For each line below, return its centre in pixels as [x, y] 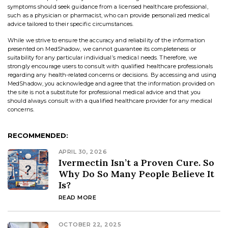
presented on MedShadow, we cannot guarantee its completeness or [102, 49]
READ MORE [77, 198]
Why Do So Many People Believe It [136, 174]
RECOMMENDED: [38, 136]
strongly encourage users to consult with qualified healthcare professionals [110, 66]
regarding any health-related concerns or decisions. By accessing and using [112, 75]
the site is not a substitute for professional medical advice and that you [104, 92]
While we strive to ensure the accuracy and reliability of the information [107, 40]
